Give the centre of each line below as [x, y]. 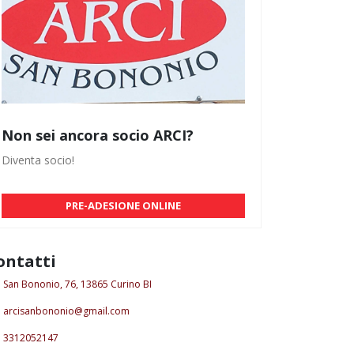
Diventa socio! [38, 160]
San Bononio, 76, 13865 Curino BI [77, 284]
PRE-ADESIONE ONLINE [123, 206]
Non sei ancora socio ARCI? [98, 136]
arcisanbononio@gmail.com [66, 311]
